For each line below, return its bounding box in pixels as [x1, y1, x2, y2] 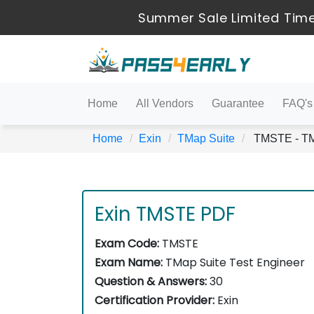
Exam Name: [95, 254, 163, 271]
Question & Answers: [95, 273, 207, 289]
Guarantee [212, 97, 264, 109]
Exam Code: [95, 235, 159, 252]
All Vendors [136, 97, 193, 109]
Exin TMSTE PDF [95, 200, 235, 228]
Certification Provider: [95, 292, 214, 308]
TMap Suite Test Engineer [163, 254, 305, 271]
